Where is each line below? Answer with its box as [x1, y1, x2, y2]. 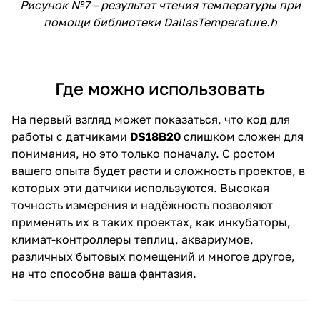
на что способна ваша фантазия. [11, 266, 196, 281]
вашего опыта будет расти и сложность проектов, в [11, 163, 305, 178]
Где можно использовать [55, 77, 265, 99]
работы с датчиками [11, 129, 130, 144]
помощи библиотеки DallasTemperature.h [43, 14, 277, 29]
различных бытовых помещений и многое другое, [11, 249, 295, 264]
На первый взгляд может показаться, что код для [11, 111, 290, 126]
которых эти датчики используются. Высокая [11, 180, 269, 195]
